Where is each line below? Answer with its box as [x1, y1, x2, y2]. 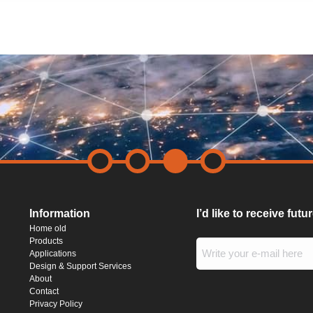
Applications [29, 249, 76, 259]
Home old [29, 224, 66, 233]
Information [29, 208, 90, 219]
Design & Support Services [29, 261, 131, 271]
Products [29, 236, 63, 246]
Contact [29, 286, 59, 296]
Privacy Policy [29, 299, 82, 309]
